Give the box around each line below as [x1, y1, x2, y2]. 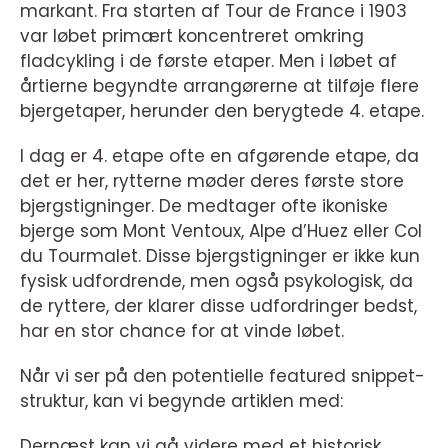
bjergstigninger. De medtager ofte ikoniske [20, 194, 388, 218]
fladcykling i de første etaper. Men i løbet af [20, 49, 397, 73]
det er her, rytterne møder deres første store [20, 169, 404, 193]
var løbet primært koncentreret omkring [20, 24, 364, 48]
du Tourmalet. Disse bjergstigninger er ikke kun [20, 244, 420, 268]
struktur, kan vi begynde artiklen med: [20, 389, 343, 413]
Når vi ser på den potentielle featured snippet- [20, 364, 425, 388]
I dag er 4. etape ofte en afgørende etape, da [20, 144, 419, 168]
